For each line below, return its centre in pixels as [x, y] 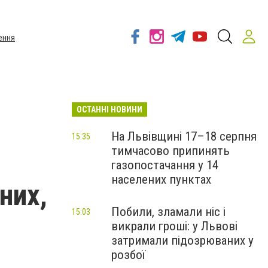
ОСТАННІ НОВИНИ [109, 109]
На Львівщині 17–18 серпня [184, 136]
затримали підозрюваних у [182, 240]
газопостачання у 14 [165, 165]
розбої [128, 255]
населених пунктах [161, 179]
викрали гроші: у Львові [174, 226]
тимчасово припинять [170, 151]
